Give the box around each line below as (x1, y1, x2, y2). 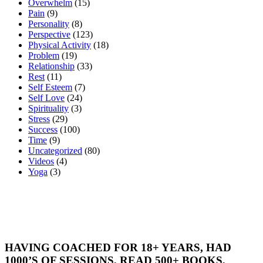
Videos (28, 156, 54, 166)
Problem (28, 50, 59, 60)
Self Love (28, 92, 65, 103)
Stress (28, 113, 50, 124)
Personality (28, 18, 69, 29)
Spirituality (28, 103, 69, 113)
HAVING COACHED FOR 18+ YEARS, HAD (5, 241, 231, 254)
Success (28, 124, 58, 134)
